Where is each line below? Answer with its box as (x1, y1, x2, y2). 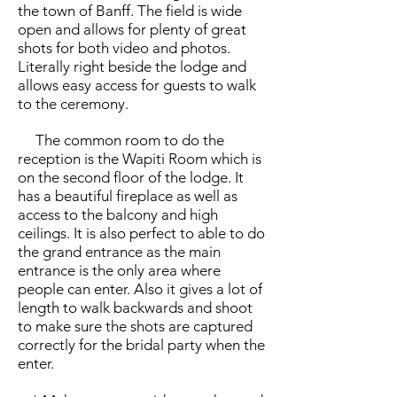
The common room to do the (18, 131, 224, 149)
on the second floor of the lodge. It (18, 168, 244, 186)
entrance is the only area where (18, 261, 221, 279)
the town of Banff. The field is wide (18, 2, 242, 19)
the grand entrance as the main (18, 243, 221, 261)
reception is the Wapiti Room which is (18, 150, 261, 167)
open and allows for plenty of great (18, 20, 246, 38)
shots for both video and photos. (18, 39, 230, 57)
